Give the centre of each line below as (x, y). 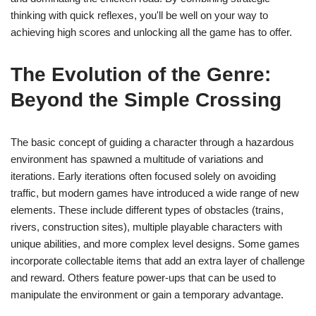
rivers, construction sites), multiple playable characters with (146, 227)
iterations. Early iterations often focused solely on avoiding (143, 176)
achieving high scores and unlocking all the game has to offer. (151, 32)
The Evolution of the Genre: (141, 74)
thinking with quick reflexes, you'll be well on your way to (139, 15)
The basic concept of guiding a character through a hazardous (152, 142)
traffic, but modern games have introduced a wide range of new (155, 193)
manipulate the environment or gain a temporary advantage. (147, 294)
